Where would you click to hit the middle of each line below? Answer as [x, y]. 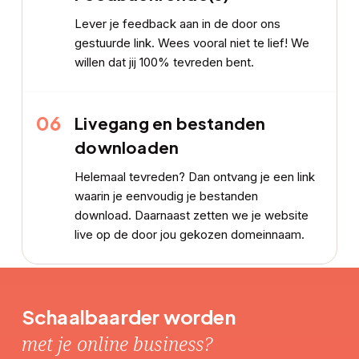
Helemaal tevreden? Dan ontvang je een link [195, 176]
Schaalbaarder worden [128, 316]
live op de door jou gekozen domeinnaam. [190, 234]
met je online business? [117, 343]
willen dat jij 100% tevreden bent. [165, 62]
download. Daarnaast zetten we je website [192, 215]
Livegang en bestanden [170, 123]
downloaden [127, 147]
